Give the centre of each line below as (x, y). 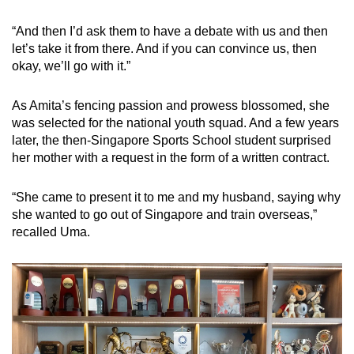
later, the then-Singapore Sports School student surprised (171, 140)
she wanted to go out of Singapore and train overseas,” (164, 214)
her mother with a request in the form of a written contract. (171, 157)
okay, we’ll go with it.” (71, 66)
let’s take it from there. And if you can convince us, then (164, 48)
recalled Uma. (53, 232)
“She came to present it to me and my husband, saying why (176, 197)
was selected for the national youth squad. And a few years (175, 122)
